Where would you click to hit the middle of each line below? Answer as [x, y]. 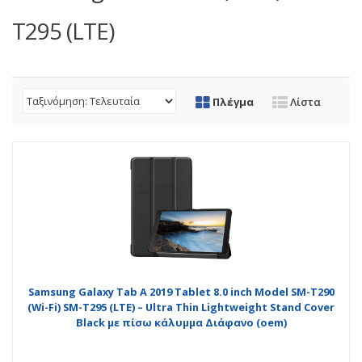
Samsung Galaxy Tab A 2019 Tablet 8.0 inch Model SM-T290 [181, 291]
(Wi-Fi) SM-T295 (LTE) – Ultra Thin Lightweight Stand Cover [181, 307]
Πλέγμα [232, 101]
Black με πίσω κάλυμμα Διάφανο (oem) [181, 322]
